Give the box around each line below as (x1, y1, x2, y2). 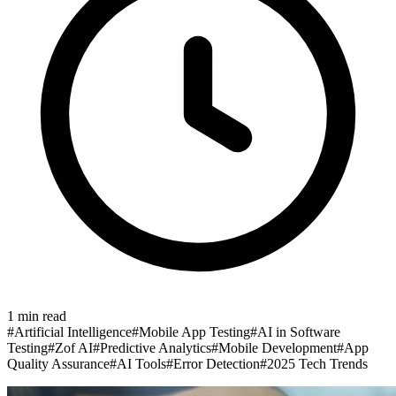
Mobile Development (218, 339, 337, 355)
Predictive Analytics (100, 339, 211, 355)
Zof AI (55, 339, 93, 355)
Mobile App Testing (139, 324, 250, 339)
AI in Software (257, 324, 340, 339)
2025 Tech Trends (267, 355, 368, 371)
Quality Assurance (7, 355, 110, 371)
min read (14, 308, 66, 324)
